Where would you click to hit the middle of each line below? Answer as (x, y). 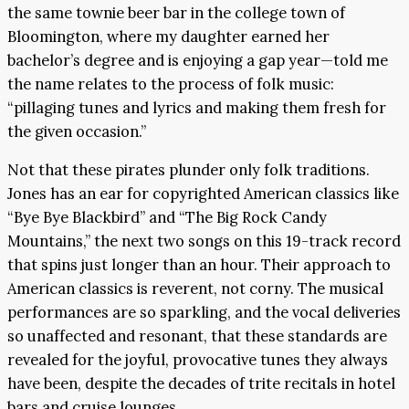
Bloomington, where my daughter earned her (168, 36)
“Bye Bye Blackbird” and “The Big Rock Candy (167, 218)
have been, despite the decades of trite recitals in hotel (201, 384)
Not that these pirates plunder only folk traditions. (189, 170)
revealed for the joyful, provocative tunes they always (198, 360)
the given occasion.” (77, 131)
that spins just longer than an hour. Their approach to (199, 265)
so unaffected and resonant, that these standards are (197, 336)
